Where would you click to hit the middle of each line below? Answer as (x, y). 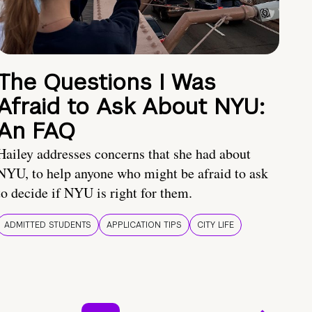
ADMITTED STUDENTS (48, 225)
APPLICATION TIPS (144, 225)
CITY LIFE (216, 225)
